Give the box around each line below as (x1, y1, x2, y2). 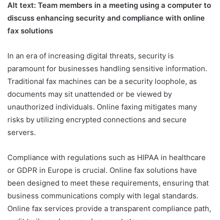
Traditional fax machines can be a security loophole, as (7, 76, 197, 86)
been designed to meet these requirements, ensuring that (7, 178, 209, 188)
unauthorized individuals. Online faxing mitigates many (7, 102, 197, 111)
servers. (7, 127, 36, 137)
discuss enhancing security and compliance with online (7, 13, 205, 23)
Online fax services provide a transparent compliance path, (7, 203, 211, 213)
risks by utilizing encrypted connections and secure (7, 114, 187, 124)
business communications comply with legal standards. (7, 191, 198, 200)
